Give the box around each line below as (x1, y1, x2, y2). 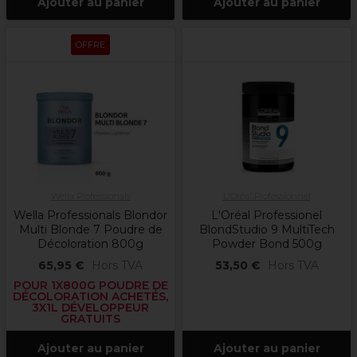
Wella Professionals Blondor (14, 208, 167, 223)
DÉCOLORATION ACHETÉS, (13, 289, 168, 304)
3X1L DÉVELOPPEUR (32, 300, 149, 316)
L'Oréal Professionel (211, 208, 322, 223)
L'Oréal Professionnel (222, 190, 311, 202)
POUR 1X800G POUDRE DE (13, 278, 168, 293)
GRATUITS (61, 312, 120, 327)
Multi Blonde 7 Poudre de (18, 222, 163, 237)
